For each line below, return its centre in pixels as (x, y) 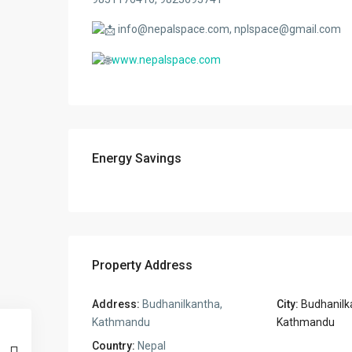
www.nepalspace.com (166, 59)
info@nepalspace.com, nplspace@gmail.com (228, 29)
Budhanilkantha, (181, 304)
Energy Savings (137, 158)
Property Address (142, 265)
